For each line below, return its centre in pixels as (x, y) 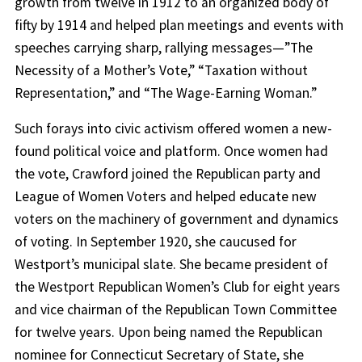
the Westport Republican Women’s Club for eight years (177, 286)
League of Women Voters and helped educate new (165, 196)
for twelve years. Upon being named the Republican (168, 332)
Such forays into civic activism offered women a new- (173, 128)
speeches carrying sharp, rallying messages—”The (163, 47)
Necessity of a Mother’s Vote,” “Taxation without (161, 70)
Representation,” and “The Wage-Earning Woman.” (165, 93)
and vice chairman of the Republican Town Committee (175, 309)
